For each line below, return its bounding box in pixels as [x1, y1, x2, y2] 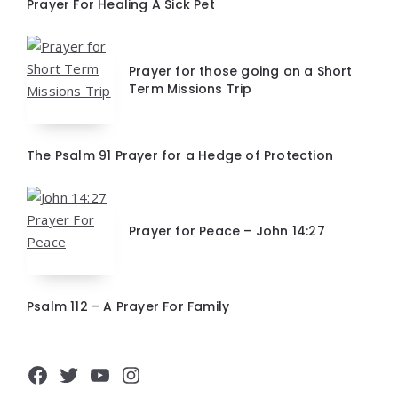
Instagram [119, 359, 227, 390]
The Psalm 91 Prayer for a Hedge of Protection [27, 147, 333, 165]
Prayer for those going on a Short [129, 62, 353, 81]
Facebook [26, 359, 123, 390]
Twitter [57, 359, 132, 390]
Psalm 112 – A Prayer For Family [27, 298, 230, 316]
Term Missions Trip [129, 80, 252, 99]
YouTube [88, 359, 179, 390]
